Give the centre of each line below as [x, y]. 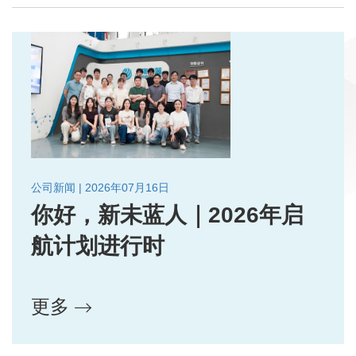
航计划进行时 [98, 246]
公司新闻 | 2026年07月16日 [100, 188]
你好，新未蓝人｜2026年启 [167, 215]
